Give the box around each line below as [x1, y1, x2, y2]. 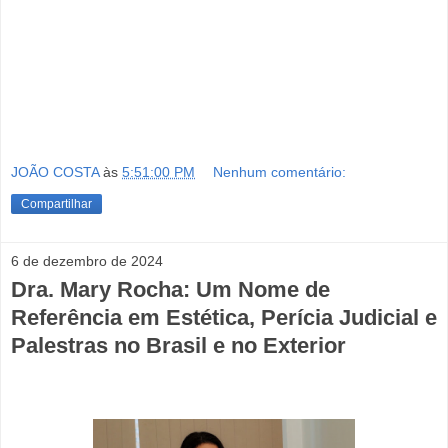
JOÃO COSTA [11, 163, 103, 180]
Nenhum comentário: [213, 163, 347, 180]
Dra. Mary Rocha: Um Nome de [11, 276, 330, 302]
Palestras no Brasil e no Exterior [11, 332, 346, 358]
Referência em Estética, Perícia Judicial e [11, 304, 437, 330]
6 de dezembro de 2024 [11, 252, 163, 269]
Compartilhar [21, 196, 92, 211]
